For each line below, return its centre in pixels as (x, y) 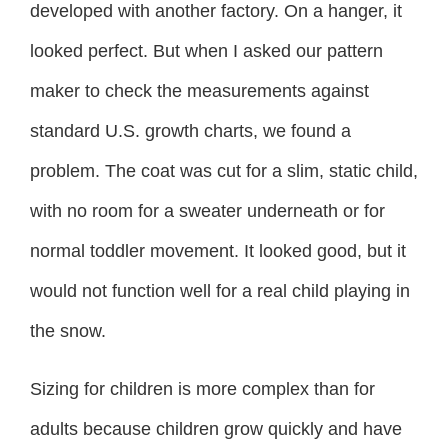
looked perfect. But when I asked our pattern (206, 51)
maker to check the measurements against (199, 91)
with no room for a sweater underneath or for (207, 211)
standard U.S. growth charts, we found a (190, 131)
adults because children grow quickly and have (216, 429)
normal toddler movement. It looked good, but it (218, 251)
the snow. (68, 331)
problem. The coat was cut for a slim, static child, (224, 171)
